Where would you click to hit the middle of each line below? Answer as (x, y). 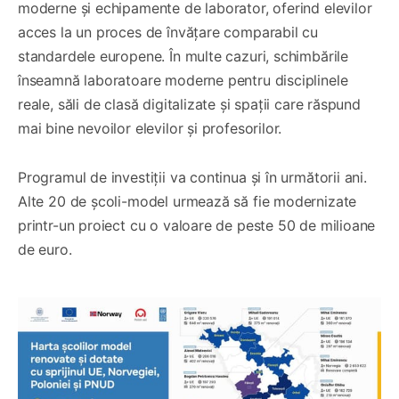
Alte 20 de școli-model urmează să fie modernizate (187, 201)
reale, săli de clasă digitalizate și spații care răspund (189, 104)
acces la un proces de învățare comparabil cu (168, 32)
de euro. (45, 249)
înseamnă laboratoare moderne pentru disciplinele (183, 80)
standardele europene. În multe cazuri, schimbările (183, 56)
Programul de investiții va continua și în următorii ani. (192, 177)
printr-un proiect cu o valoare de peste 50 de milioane (197, 225)
